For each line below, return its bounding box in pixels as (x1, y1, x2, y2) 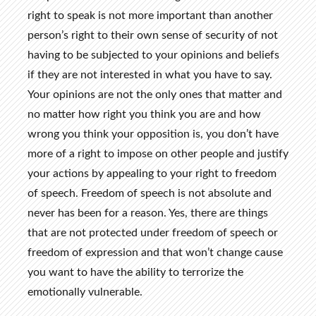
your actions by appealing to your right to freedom (27, 168, 276, 180)
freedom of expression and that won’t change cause (27, 247, 283, 259)
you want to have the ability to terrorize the (27, 267, 243, 279)
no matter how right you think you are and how (27, 109, 261, 121)
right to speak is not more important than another (27, 10, 273, 22)
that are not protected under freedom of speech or (27, 227, 278, 239)
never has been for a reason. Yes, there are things (27, 207, 268, 219)
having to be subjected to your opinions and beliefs (27, 49, 279, 61)
